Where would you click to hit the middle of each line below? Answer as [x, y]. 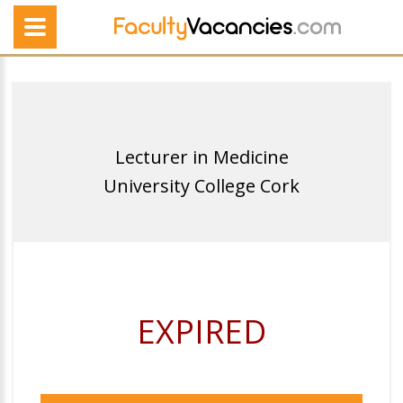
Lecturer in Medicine [201, 157]
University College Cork [201, 186]
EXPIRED [201, 331]
